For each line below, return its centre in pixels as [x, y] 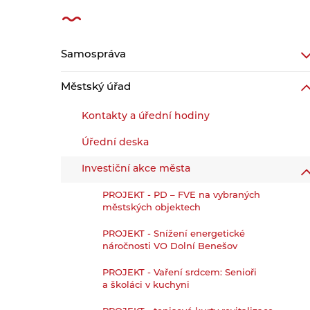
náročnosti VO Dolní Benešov [170, 247]
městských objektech [152, 208]
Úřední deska [116, 143]
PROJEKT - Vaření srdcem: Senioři [180, 273]
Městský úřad [96, 88]
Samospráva [94, 55]
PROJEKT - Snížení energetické [174, 234]
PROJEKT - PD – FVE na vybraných [182, 195]
